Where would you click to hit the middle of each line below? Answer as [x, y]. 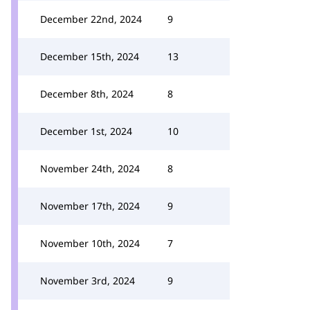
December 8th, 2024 [87, 94]
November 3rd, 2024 [88, 281]
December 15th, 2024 [90, 56]
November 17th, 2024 [90, 206]
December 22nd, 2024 [91, 19]
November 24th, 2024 [90, 168]
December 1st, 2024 [86, 131]
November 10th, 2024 [90, 243]
